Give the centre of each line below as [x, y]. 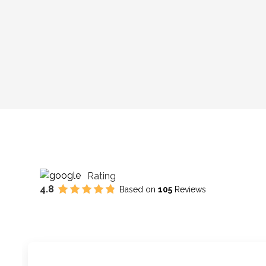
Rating [102, 176]
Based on [139, 189]
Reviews [189, 189]
